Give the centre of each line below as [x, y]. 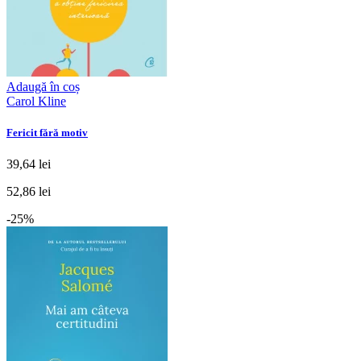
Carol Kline [36, 101]
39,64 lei [29, 164]
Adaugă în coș [43, 86]
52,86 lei [29, 191]
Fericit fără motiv [47, 132]
